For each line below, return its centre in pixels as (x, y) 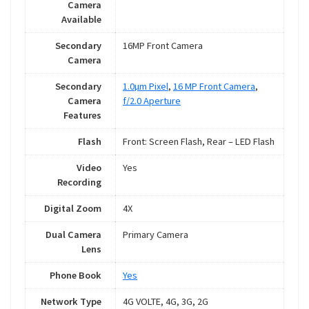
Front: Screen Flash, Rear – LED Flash (199, 142)
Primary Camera (156, 235)
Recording (79, 182)
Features (82, 116)
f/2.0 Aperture (152, 101)
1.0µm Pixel (146, 87)
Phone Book (76, 276)
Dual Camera (73, 235)
